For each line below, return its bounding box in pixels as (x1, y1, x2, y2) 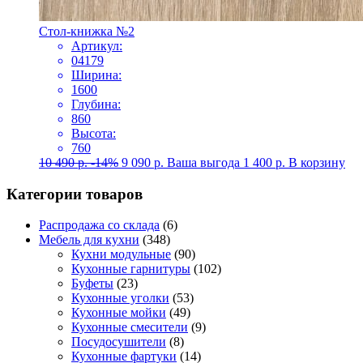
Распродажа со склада (39, 218, 160, 233)
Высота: (71, 126, 116, 140)
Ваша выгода (167, 155, 243, 169)
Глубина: (71, 96, 121, 111)
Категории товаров (6, 185, 143, 203)
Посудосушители (71, 335, 166, 349)
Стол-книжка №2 (39, 23, 135, 38)
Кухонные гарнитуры (71, 262, 190, 276)
